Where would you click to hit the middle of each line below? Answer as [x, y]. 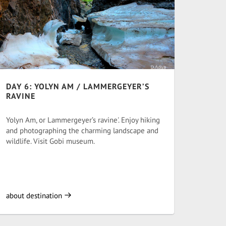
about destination [35, 195]
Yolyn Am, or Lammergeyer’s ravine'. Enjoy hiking [83, 120]
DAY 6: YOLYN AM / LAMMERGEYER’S [78, 86]
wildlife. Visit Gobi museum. [50, 141]
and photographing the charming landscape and [82, 130]
